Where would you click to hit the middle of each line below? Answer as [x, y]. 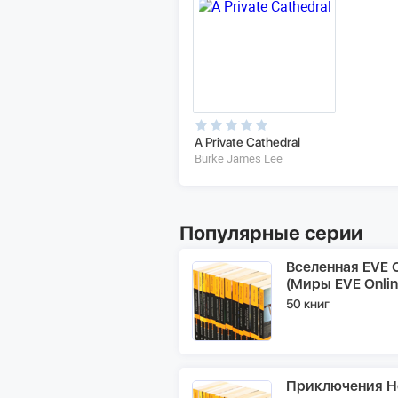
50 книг [308, 303]
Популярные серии [271, 232]
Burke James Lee [239, 158]
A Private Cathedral [247, 142]
